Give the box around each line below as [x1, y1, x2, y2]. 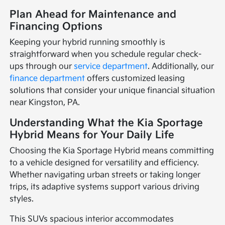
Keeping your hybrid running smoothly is [10, 38, 166, 48]
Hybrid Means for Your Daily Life [10, 129, 175, 142]
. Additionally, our [148, 62, 214, 72]
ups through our [10, 62, 74, 72]
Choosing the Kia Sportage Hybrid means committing [10, 146, 214, 156]
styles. [10, 194, 34, 204]
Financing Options [10, 21, 103, 33]
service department [74, 62, 148, 72]
